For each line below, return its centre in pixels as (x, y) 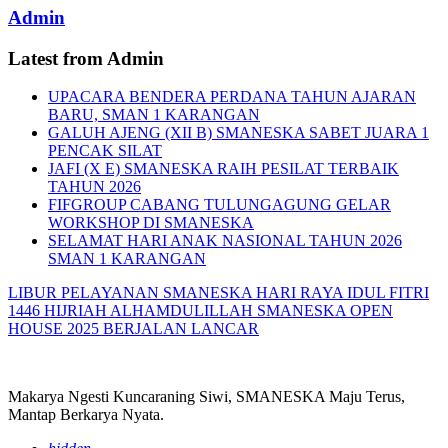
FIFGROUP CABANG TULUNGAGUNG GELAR (219, 205)
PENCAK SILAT (105, 151)
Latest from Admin (86, 58)
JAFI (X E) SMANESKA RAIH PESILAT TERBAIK (223, 169)
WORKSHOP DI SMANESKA (151, 223)
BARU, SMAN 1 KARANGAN (154, 115)
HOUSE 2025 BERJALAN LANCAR (133, 329)
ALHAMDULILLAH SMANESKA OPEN (251, 311)
